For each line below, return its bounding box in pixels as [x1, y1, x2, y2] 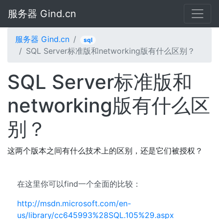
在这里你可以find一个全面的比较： [17, 179, 141, 189]
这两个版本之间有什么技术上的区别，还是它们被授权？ [7, 146, 203, 155]
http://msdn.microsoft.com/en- [17, 198, 131, 208]
